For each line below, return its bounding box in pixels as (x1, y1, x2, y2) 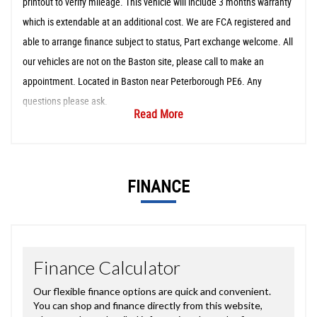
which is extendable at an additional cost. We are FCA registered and (23, 14, 291, 28)
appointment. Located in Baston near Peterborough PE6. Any (23, 74, 262, 88)
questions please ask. (23, 93, 108, 108)
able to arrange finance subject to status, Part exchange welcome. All (23, 34, 293, 48)
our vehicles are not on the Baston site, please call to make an (23, 54, 264, 68)
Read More (134, 105, 183, 122)
